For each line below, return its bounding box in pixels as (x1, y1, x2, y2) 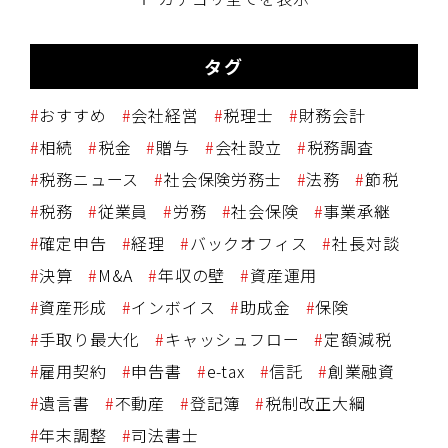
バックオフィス (189, 231, 308, 256)
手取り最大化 (39, 327, 141, 352)
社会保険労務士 (164, 167, 282, 192)
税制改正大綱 (265, 391, 366, 416)
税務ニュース (39, 167, 140, 192)
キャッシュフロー (165, 327, 300, 352)
